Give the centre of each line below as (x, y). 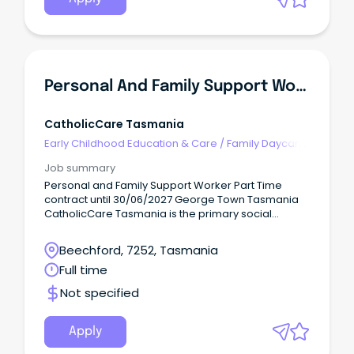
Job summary (80, 168)
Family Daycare (266, 143)
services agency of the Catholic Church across (164, 228)
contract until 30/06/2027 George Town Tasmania (171, 200)
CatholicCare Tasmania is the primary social (158, 214)
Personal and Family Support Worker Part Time (163, 186)
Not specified (100, 293)
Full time (83, 270)
